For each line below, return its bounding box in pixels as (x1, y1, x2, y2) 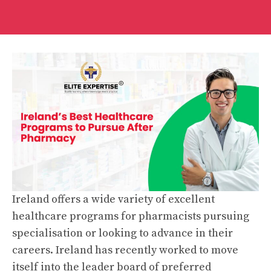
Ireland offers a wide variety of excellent (12, 192, 215, 207)
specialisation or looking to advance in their (12, 226, 233, 241)
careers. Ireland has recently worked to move (12, 243, 238, 258)
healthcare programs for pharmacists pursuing (12, 209, 249, 224)
